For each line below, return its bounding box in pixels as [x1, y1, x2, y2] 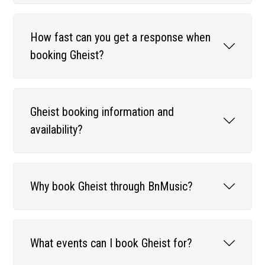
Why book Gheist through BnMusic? [30, 179, 193, 193]
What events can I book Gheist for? [30, 235, 193, 250]
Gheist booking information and [30, 104, 174, 119]
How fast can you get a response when [30, 30, 211, 44]
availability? [30, 122, 83, 137]
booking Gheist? [30, 47, 105, 62]
